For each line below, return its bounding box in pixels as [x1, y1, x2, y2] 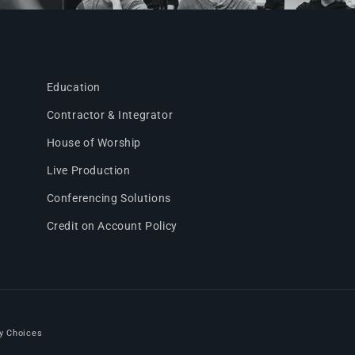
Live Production [46, 164, 131, 177]
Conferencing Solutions [46, 192, 171, 205]
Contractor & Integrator [46, 109, 174, 122]
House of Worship [46, 136, 142, 150]
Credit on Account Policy [46, 219, 177, 233]
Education [46, 81, 101, 94]
